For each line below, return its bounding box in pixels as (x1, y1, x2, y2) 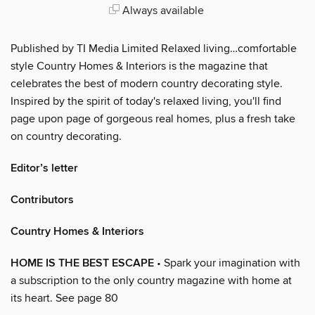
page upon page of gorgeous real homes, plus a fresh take (11, 111, 295, 126)
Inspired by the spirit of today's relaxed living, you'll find (11, 94, 281, 108)
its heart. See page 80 (11, 290, 118, 305)
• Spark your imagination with (154, 255, 300, 270)
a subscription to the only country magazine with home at (11, 273, 292, 288)
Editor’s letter (11, 160, 78, 176)
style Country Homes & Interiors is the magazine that (11, 58, 268, 73)
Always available (119, 3, 204, 18)
